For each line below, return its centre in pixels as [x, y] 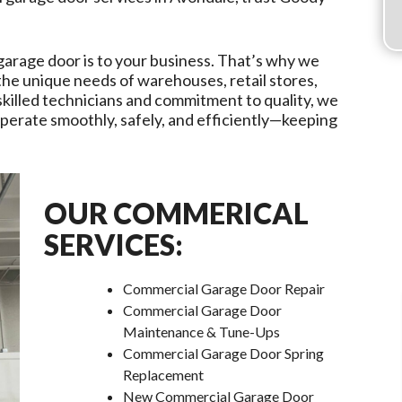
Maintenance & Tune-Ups [202, 331]
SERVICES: [114, 244]
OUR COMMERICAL [177, 213]
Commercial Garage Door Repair [224, 288]
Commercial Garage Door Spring [224, 353]
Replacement [164, 374]
